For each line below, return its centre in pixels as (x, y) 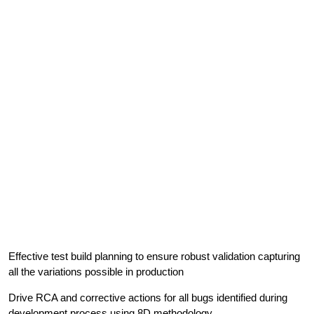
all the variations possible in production (96, 272)
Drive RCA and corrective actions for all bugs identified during (148, 298)
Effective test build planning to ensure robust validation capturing (154, 257)
